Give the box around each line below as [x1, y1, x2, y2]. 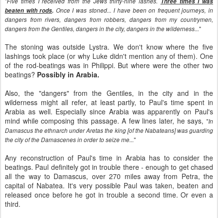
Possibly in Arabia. [37, 70, 99, 79]
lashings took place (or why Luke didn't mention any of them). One [5, 51, 213, 61]
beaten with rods [5, 6, 53, 15]
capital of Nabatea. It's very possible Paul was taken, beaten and [5, 181, 213, 190]
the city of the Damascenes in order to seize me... [5, 136, 134, 144]
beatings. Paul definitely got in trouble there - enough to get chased [5, 162, 213, 172]
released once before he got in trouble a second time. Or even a [5, 190, 213, 200]
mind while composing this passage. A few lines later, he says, [5, 116, 206, 126]
